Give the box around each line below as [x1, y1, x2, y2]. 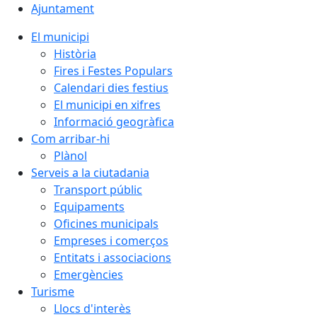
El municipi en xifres [54, 97, 161, 113]
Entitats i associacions [54, 250, 171, 265]
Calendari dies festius [54, 80, 168, 96]
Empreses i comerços [54, 233, 168, 248]
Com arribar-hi [31, 131, 110, 146]
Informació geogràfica [54, 114, 174, 129]
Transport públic [54, 182, 142, 197]
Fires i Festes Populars [54, 63, 173, 79]
